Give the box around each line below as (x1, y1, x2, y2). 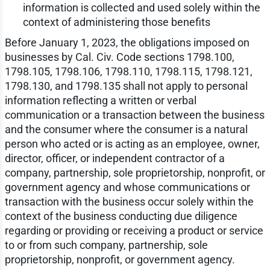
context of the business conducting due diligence (4, 210, 237, 223)
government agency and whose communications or (4, 181, 250, 194)
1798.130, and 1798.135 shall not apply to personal (4, 80, 248, 93)
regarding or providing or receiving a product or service (4, 224, 263, 237)
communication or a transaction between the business (4, 108, 265, 122)
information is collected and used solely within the (22, 1, 260, 14)
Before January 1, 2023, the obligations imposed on (4, 36, 250, 49)
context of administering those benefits (22, 16, 210, 29)
